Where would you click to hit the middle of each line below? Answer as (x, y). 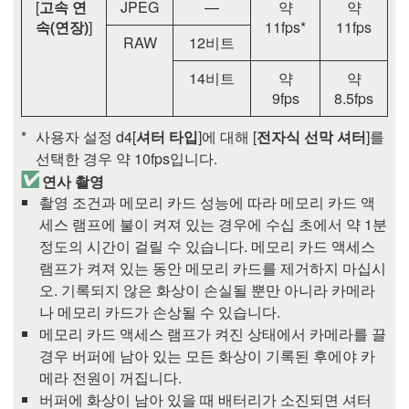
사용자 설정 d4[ (86, 137)
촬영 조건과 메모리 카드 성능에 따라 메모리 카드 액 (207, 203)
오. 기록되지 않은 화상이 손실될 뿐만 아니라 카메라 (207, 290)
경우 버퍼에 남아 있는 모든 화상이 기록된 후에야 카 (207, 356)
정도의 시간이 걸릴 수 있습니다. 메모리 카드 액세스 (207, 246)
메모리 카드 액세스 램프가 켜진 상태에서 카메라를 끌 (213, 334)
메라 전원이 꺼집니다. (110, 378)
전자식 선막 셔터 (311, 137)
